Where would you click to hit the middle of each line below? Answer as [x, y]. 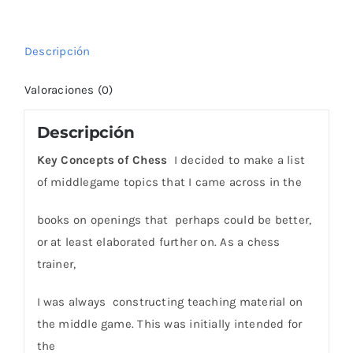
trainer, [56, 264]
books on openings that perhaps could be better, [174, 219]
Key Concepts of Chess [104, 160]
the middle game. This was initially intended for [169, 323]
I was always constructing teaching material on [170, 301]
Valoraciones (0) [69, 90]
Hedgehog [93, 16]
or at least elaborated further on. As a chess [158, 242]
